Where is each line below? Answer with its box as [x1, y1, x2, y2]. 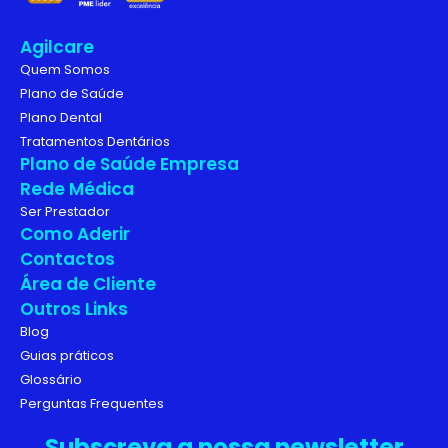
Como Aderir [20, 221, 130, 246]
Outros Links [20, 296, 128, 321]
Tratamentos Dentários [20, 131, 170, 151]
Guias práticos [20, 345, 114, 365]
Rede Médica [20, 176, 134, 201]
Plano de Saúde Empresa [20, 151, 239, 176]
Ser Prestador [20, 201, 110, 221]
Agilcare [20, 34, 94, 59]
